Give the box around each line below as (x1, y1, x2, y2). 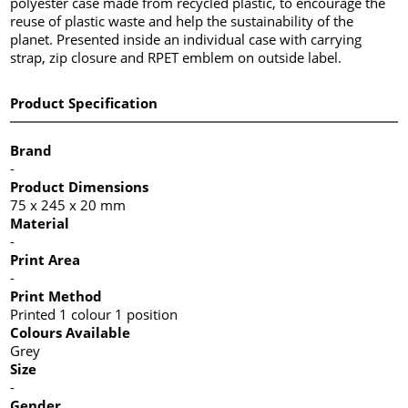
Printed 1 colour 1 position (10, 304, 178, 323)
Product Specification (10, 93, 158, 112)
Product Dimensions (10, 177, 149, 196)
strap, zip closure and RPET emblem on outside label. (10, 47, 342, 66)
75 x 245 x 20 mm (10, 195, 127, 214)
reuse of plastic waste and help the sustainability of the (10, 11, 354, 30)
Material (10, 213, 70, 232)
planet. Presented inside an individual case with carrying (10, 29, 362, 48)
